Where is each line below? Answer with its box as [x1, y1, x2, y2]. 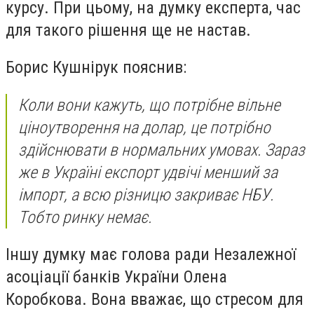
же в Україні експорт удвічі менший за [18, 162, 278, 182]
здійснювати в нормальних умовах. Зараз [18, 139, 305, 160]
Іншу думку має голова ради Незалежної [6, 245, 296, 265]
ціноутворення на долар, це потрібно [18, 117, 271, 137]
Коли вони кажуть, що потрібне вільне [18, 95, 280, 115]
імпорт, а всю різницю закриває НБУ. [18, 184, 274, 205]
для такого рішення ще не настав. [6, 20, 251, 40]
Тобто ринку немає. [18, 207, 152, 227]
